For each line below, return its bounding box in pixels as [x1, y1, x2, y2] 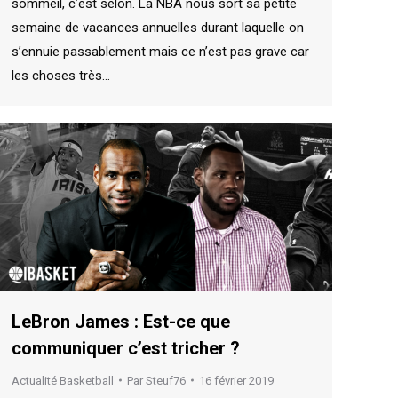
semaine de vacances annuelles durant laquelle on [12, 19, 304, 36]
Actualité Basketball [12, 373, 114, 387]
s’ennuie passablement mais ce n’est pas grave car [12, 43, 309, 60]
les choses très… [12, 67, 110, 84]
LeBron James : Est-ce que [12, 310, 230, 332]
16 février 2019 [199, 373, 274, 387]
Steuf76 [146, 373, 186, 387]
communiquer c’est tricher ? [12, 337, 240, 359]
